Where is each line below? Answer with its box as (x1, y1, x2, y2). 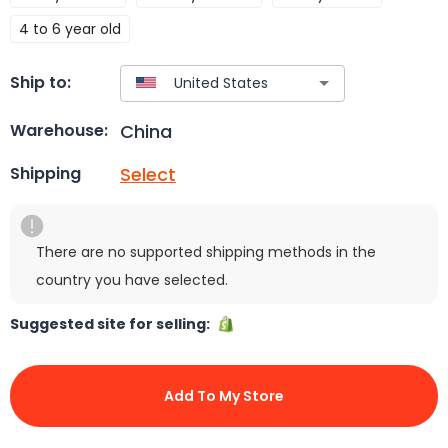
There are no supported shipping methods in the (36, 241, 376, 262)
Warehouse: (10, 119, 108, 143)
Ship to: (10, 71, 71, 95)
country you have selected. (36, 269, 228, 290)
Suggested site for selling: (10, 313, 216, 334)
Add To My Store (164, 385, 284, 406)
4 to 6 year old (19, 18, 121, 39)
